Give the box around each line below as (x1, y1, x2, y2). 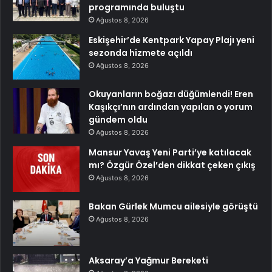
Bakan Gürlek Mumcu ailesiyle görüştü (89, 200, 258, 212)
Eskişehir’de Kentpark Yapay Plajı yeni (89, 33, 254, 46)
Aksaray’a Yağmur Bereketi (89, 254, 208, 267)
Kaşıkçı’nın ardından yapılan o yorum (89, 100, 253, 113)
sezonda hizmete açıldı (89, 46, 192, 59)
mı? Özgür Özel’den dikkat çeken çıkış (89, 158, 256, 171)
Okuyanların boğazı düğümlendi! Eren (89, 87, 253, 100)
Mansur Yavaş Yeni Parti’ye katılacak (89, 146, 251, 158)
